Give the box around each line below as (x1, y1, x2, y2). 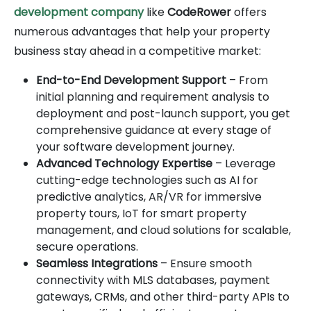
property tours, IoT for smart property (36, 205, 246, 221)
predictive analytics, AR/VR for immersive (36, 188, 262, 205)
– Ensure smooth (158, 255, 252, 271)
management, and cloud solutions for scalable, (36, 221, 291, 238)
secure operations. (36, 238, 138, 255)
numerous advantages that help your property (14, 23, 270, 40)
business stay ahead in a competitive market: (14, 42, 261, 59)
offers (231, 3, 267, 20)
